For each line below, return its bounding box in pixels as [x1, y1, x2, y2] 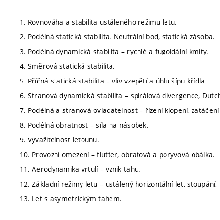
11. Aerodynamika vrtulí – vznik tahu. [20, 165, 141, 174]
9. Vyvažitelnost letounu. [20, 135, 99, 144]
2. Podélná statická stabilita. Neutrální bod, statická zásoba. [20, 32, 215, 41]
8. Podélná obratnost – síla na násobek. [20, 120, 149, 130]
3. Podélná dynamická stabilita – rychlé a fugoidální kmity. [20, 47, 209, 56]
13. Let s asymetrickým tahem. [20, 194, 122, 203]
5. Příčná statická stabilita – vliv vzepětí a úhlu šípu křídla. [20, 76, 207, 85]
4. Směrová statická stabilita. [20, 61, 115, 71]
